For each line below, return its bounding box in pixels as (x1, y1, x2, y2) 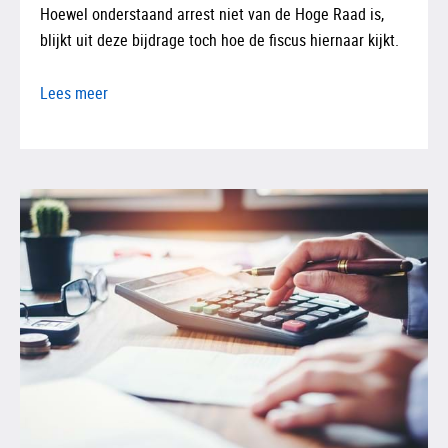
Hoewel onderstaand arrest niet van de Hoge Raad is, (40, 2, 384, 25)
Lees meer (40, 81, 108, 104)
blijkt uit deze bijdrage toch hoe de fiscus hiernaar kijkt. (40, 28, 399, 51)
